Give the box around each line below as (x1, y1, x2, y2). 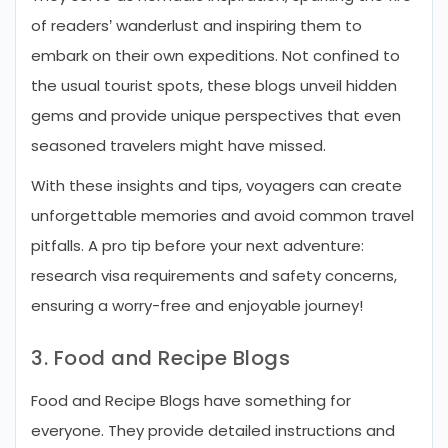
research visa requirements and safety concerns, (31, 265, 397, 286)
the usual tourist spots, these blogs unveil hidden (31, 75, 397, 96)
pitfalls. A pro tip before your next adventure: (31, 235, 364, 256)
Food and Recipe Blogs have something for (31, 390, 351, 411)
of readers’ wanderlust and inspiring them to (31, 15, 362, 36)
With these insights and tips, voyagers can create (31, 175, 402, 196)
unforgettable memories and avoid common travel (31, 205, 414, 226)
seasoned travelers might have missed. (31, 135, 326, 156)
